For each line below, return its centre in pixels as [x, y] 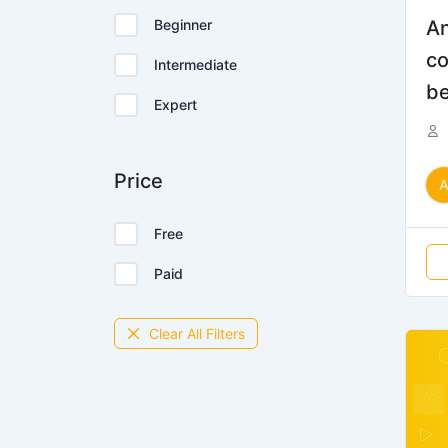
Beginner [183, 24]
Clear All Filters [197, 333]
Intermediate [195, 64]
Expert [175, 104]
